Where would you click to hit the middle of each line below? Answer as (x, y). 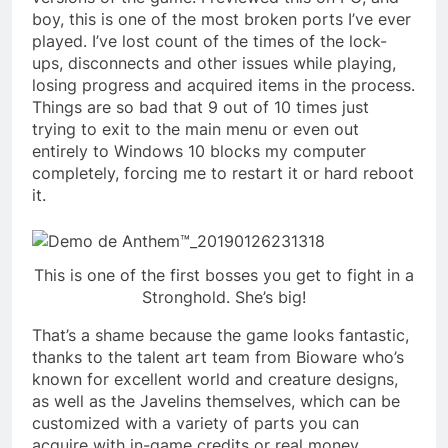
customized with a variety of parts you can (195, 423)
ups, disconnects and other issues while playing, (214, 62)
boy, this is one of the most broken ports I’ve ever (221, 18)
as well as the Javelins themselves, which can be (216, 401)
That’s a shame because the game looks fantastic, (220, 335)
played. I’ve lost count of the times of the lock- (209, 40)
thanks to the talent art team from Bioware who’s (218, 357)
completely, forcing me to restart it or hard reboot (223, 172)
